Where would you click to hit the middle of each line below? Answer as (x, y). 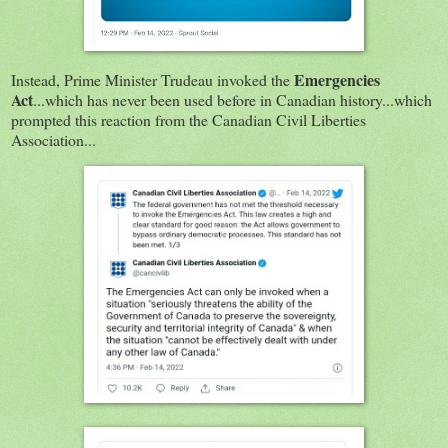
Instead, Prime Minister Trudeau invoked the (152, 80)
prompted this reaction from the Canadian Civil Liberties (188, 120)
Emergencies (337, 80)
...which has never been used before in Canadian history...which (232, 100)
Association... (53, 140)
